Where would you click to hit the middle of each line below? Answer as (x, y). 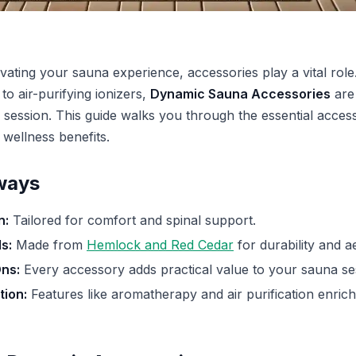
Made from (49, 244)
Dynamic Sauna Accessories (240, 93)
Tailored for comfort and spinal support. (132, 220)
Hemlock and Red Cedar (160, 244)
